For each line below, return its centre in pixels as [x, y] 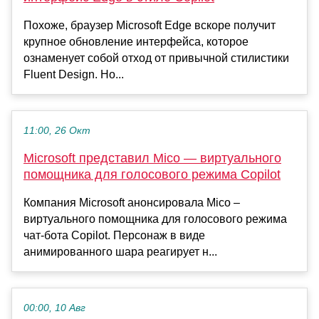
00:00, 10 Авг [54, 308]
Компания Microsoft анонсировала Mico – [132, 202]
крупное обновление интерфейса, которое [136, 41]
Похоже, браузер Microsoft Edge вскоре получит [150, 25]
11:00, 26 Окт [57, 130]
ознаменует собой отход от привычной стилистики [156, 58]
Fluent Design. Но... [74, 74]
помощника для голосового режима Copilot [152, 174]
